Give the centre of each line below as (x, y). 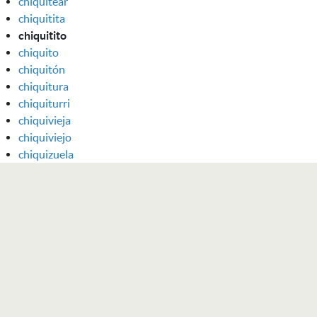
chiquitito (42, 35)
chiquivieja (45, 120)
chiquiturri (44, 103)
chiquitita (42, 18)
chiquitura (44, 86)
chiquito (39, 52)
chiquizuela (46, 154)
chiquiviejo (45, 137)
